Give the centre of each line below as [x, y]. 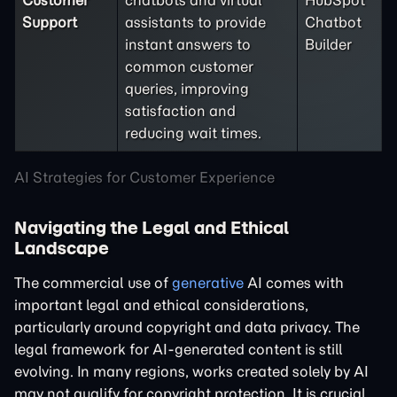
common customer [189, 66]
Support [50, 22]
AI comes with [294, 283]
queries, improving [187, 89]
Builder [328, 44]
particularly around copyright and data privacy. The [187, 327]
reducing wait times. [193, 133]
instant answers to [188, 44]
